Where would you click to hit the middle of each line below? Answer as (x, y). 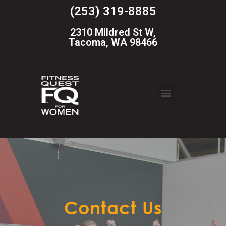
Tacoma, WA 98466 (113, 42)
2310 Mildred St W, (113, 32)
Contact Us (113, 208)
